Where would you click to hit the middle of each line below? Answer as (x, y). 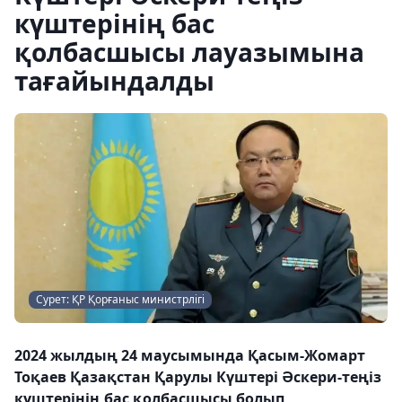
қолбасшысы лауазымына (189, 52)
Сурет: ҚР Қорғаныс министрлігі (120, 299)
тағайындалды (114, 81)
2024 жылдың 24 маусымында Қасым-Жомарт (190, 355)
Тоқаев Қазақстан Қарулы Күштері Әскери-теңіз (198, 377)
